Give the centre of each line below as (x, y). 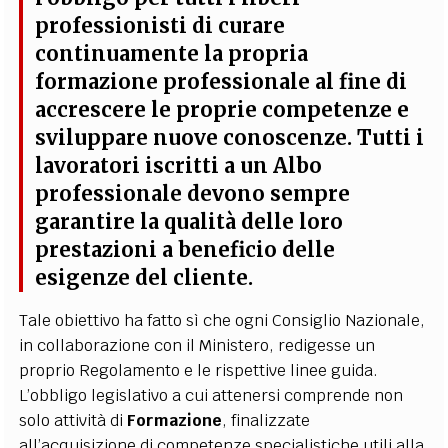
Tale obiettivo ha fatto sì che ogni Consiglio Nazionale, (222, 321)
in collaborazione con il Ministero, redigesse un (197, 346)
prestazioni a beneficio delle (185, 250)
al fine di (359, 82)
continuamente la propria (172, 54)
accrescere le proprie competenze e (222, 110)
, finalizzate (266, 421)
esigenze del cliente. (144, 278)
